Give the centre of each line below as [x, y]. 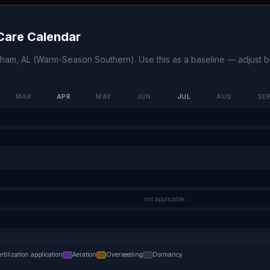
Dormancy [168, 254]
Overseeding [124, 254]
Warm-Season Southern [83, 59]
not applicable [164, 199]
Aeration [84, 254]
